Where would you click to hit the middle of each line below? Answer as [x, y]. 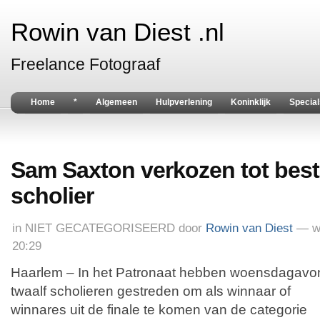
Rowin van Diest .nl [117, 32]
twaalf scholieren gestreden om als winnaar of [151, 291]
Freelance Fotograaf [85, 64]
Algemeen [116, 102]
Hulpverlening [184, 102]
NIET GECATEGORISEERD [100, 228]
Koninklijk [251, 102]
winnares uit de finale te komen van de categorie [159, 310]
